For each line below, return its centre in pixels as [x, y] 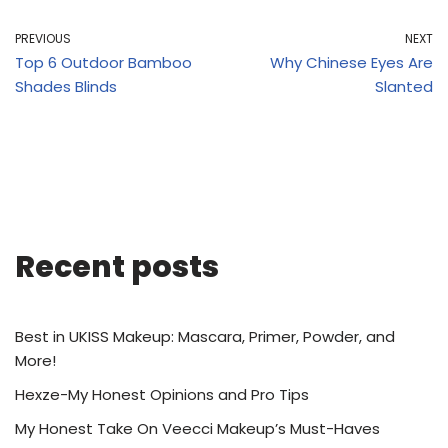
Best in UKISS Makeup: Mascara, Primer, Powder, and [205, 337]
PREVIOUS [43, 39]
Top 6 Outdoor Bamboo [103, 63]
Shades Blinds [66, 87]
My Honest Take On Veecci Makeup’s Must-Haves [197, 429]
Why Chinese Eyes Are [351, 63]
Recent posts [117, 267]
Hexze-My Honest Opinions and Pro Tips [162, 395]
